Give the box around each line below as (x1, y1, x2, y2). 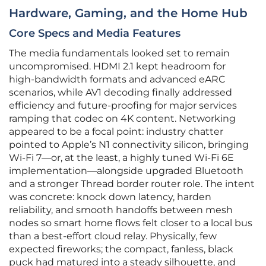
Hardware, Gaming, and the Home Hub (9, 6, 248, 21)
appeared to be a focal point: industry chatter (9, 126, 223, 138)
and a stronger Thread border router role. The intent (9, 178, 255, 190)
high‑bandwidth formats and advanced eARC (9, 74, 226, 85)
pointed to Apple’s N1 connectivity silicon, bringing (9, 139, 249, 151)
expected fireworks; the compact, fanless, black (9, 243, 233, 255)
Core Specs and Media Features (9, 27, 180, 40)
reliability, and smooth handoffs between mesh (9, 204, 233, 216)
